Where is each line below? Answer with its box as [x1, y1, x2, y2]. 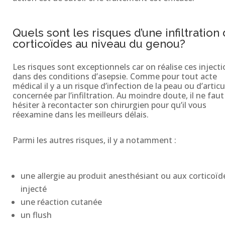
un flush [20, 209, 52, 220]
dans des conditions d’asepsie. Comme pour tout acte [12, 70, 217, 82]
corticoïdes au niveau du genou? [12, 37, 185, 50]
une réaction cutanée [20, 196, 102, 207]
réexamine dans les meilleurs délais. [12, 108, 149, 120]
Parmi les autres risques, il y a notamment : [12, 134, 176, 146]
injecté [20, 183, 47, 194]
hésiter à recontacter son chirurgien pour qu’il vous [12, 99, 206, 110]
